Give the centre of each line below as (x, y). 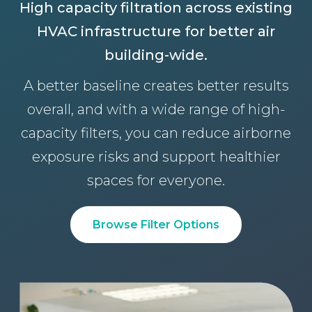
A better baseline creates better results (156, 86)
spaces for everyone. (156, 180)
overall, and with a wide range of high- (156, 109)
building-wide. (156, 55)
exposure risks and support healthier (156, 157)
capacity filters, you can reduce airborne (156, 133)
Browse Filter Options (156, 225)
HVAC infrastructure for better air (156, 31)
